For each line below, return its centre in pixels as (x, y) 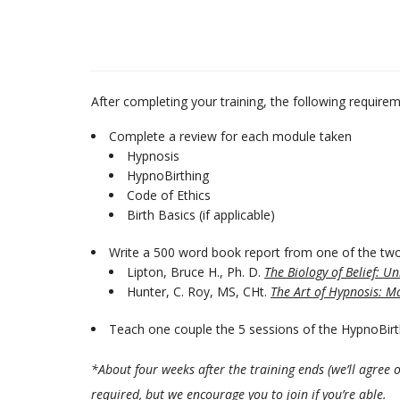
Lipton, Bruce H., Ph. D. (196, 271)
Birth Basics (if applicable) (201, 214)
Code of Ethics (169, 195)
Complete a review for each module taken (230, 136)
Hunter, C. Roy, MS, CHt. (199, 291)
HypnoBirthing (168, 175)
